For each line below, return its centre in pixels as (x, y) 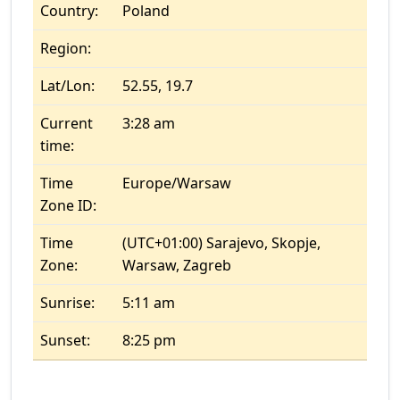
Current (67, 123)
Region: (66, 48)
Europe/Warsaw (177, 183)
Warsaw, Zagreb (177, 265)
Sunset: (65, 340)
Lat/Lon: (67, 86)
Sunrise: (67, 303)
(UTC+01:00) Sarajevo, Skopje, (221, 243)
